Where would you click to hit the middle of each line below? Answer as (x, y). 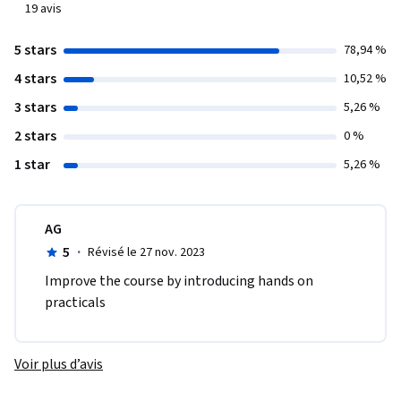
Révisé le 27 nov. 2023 (146, 253)
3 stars (35, 108)
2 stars (35, 137)
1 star (32, 165)
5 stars (35, 51)
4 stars (35, 79)
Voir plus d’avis (59, 365)
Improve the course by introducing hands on (179, 282)
